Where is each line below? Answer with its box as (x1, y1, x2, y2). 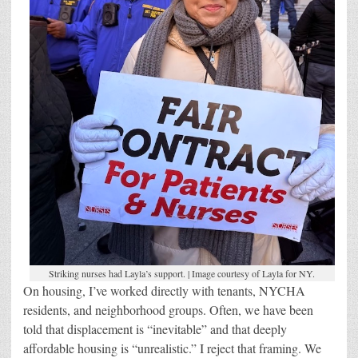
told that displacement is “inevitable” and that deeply (23, 320, 287, 338)
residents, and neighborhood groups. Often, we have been (23, 301, 313, 319)
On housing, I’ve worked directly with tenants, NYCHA (23, 282, 305, 300)
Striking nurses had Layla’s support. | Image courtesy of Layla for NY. (49, 267, 316, 280)
